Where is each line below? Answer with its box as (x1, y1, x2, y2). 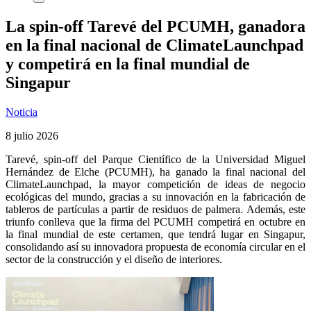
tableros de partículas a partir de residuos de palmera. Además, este (6, 203, 305, 215)
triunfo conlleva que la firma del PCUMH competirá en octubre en (6, 215, 305, 228)
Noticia (6, 106, 37, 118)
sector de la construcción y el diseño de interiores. (6, 253, 222, 265)
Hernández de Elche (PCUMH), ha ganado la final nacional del (6, 165, 305, 178)
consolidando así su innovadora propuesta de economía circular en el (6, 240, 305, 253)
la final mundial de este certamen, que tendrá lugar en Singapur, (6, 228, 305, 240)
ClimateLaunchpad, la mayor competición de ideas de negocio (6, 178, 305, 190)
